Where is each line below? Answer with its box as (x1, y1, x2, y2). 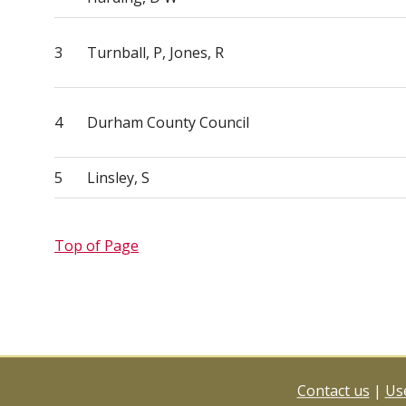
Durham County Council (87, 112, 249, 132)
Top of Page (54, 236, 139, 256)
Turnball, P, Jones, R (87, 43, 224, 63)
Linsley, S (87, 168, 150, 188)
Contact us (296, 381, 370, 401)
